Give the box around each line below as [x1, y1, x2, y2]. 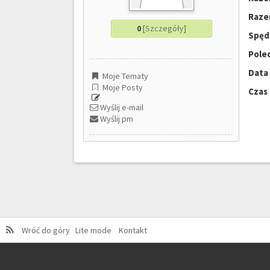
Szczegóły [145, 23, 184, 34]
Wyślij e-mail [98, 102, 143, 113]
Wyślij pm [98, 113, 133, 124]
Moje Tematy [101, 71, 148, 81]
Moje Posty [101, 82, 143, 93]
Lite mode [75, 225, 115, 236]
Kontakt [116, 225, 147, 236]
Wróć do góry [21, 225, 74, 236]
